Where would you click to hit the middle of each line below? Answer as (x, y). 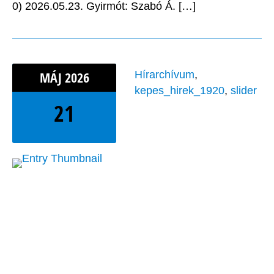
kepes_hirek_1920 (180, 91)
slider (244, 91)
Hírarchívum (165, 75)
